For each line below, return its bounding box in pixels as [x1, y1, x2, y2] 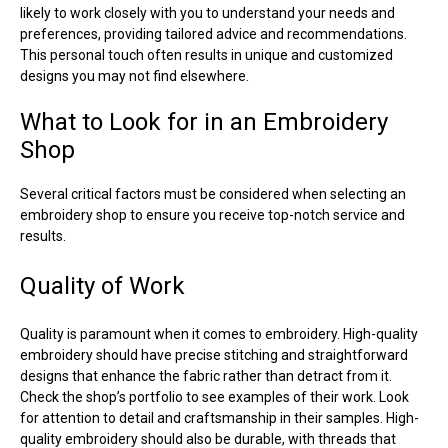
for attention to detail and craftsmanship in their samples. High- [20, 409, 419, 426]
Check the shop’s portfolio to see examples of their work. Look [20, 388, 409, 405]
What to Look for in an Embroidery [20, 107, 388, 136]
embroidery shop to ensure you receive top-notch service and [20, 206, 405, 223]
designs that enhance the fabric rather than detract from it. [20, 367, 392, 384]
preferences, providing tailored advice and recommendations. [20, 25, 407, 42]
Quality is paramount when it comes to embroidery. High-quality [20, 325, 418, 342]
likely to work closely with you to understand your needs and [20, 4, 395, 21]
